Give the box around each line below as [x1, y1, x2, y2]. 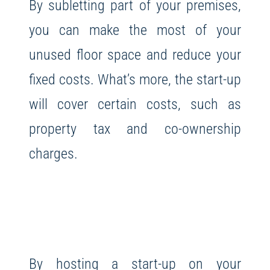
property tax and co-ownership [28, 120, 242, 138]
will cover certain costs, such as [28, 95, 242, 113]
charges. [28, 145, 78, 163]
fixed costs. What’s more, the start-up [28, 71, 242, 89]
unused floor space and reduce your [28, 46, 242, 64]
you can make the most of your [28, 21, 242, 39]
